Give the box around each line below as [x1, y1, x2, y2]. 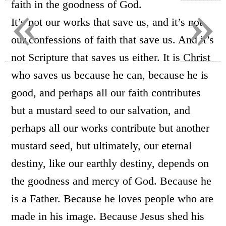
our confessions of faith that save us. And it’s [11, 33, 214, 46]
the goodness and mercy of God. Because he [11, 175, 212, 187]
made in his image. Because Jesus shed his [11, 210, 205, 222]
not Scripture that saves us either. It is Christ [11, 51, 211, 64]
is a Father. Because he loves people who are [11, 192, 214, 205]
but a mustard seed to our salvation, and [11, 104, 191, 117]
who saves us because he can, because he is [11, 69, 209, 81]
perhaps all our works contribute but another [11, 122, 210, 134]
